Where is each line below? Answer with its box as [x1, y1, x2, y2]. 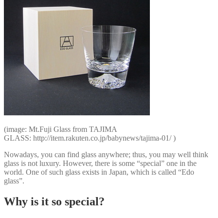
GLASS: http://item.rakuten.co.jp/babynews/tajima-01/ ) [4, 133, 176, 142]
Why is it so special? [4, 195, 105, 208]
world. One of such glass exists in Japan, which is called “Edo [4, 167, 194, 176]
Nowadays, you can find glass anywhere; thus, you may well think [4, 150, 208, 159]
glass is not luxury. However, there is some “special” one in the [4, 159, 197, 167]
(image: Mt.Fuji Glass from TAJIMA [4, 125, 117, 133]
